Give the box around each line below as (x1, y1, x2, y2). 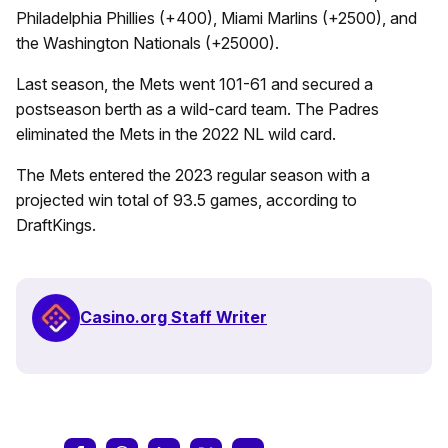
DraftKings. (16, 214, 96, 235)
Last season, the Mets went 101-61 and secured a (16, 73, 373, 94)
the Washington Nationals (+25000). (16, 32, 279, 53)
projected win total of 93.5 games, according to (16, 189, 357, 210)
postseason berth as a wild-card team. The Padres (16, 98, 379, 119)
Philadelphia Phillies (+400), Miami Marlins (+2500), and (16, 7, 417, 28)
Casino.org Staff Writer (80, 307, 267, 328)
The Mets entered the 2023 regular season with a (16, 164, 370, 185)
